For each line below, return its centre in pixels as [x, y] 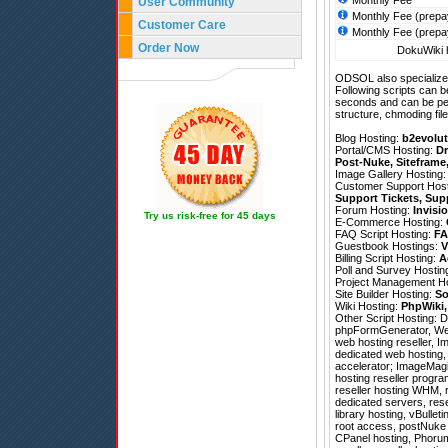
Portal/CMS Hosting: [385, 150]
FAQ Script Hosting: [384, 234]
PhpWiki [422, 306]
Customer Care [182, 25]
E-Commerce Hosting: [390, 222]
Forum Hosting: [374, 210]
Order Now [168, 48]
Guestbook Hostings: [388, 246]
